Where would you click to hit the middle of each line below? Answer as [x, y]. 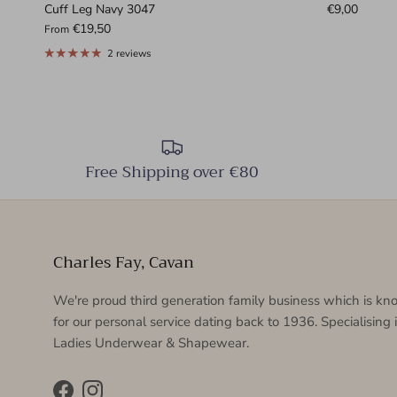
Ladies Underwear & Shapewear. [151, 343]
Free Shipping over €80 [172, 172]
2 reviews [129, 54]
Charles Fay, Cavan [124, 263]
